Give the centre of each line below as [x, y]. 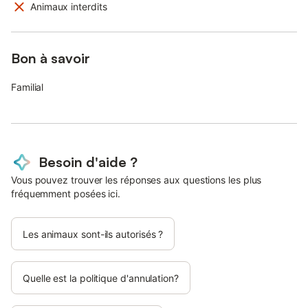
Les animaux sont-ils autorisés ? [93, 234]
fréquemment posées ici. [66, 193]
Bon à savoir [51, 58]
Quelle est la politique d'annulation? [101, 278]
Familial [27, 87]
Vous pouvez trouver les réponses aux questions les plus [136, 179]
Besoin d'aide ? [88, 162]
